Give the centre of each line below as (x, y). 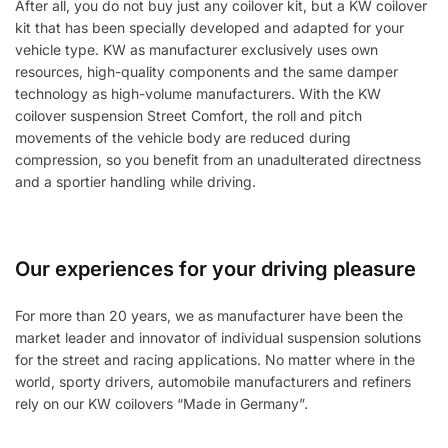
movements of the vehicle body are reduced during (183, 137)
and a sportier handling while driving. (135, 181)
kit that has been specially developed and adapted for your (209, 27)
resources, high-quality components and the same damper (206, 71)
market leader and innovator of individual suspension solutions (218, 338)
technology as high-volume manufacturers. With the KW (198, 93)
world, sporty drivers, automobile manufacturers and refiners (213, 382)
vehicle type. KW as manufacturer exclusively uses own (196, 49)
